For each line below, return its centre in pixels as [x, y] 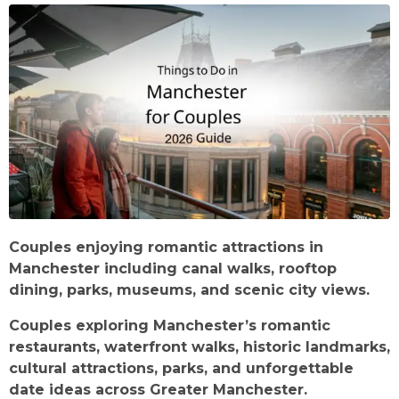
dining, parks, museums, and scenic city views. [189, 290]
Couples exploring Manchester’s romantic [170, 326]
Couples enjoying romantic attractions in [166, 248]
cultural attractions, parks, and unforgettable [181, 369]
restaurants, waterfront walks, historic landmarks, [199, 347]
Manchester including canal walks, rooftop [173, 269]
